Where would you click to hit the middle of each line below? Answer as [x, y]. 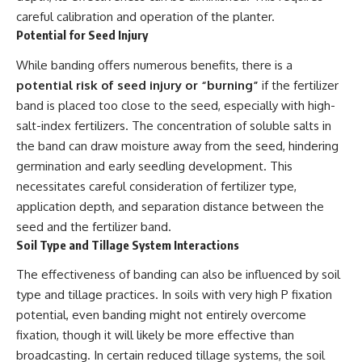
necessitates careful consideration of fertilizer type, [156, 186]
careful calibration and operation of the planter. [145, 17]
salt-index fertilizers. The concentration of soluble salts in [174, 125]
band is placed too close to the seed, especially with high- [176, 105]
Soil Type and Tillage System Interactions [128, 244]
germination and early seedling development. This [154, 166]
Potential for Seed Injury [82, 35]
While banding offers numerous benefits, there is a [154, 65]
